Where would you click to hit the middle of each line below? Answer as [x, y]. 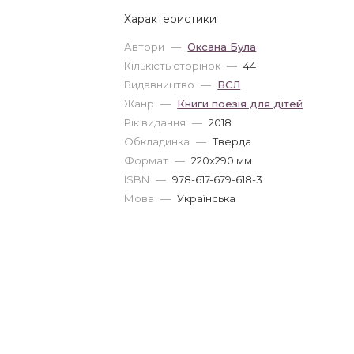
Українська [207, 198]
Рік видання [156, 122]
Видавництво [161, 85]
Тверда [232, 141]
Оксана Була [222, 47]
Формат [148, 160]
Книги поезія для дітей [240, 104]
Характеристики [171, 19]
